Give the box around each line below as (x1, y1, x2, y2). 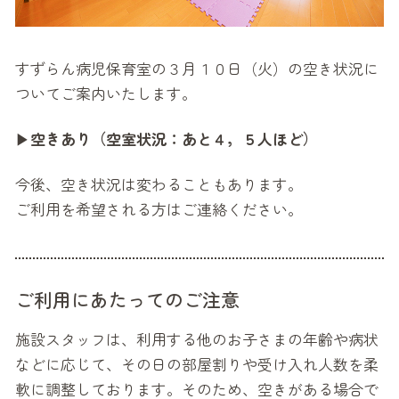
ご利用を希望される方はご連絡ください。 (15, 198, 303, 221)
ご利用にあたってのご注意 (15, 286, 240, 313)
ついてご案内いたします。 (15, 82, 197, 105)
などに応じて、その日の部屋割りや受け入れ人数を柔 (15, 353, 379, 376)
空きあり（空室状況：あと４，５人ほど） (30, 127, 318, 151)
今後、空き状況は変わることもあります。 (15, 173, 303, 196)
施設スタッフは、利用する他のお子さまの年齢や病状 (15, 328, 379, 351)
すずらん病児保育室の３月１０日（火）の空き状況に (15, 57, 379, 80)
